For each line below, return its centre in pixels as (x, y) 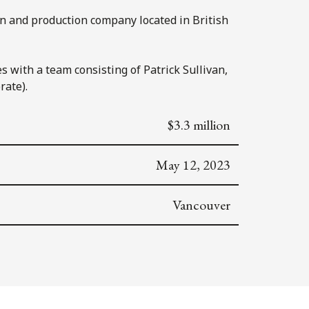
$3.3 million (199, 124)
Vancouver (201, 205)
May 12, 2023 (193, 165)
